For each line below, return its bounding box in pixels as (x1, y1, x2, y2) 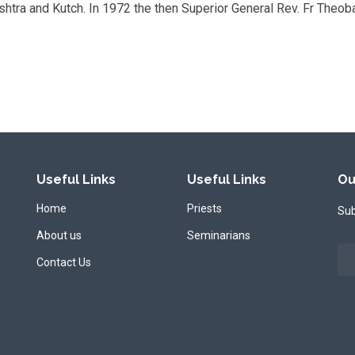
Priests (187, 202, 222, 215)
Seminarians (187, 229, 250, 242)
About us (36, 229, 82, 242)
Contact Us (36, 256, 91, 269)
